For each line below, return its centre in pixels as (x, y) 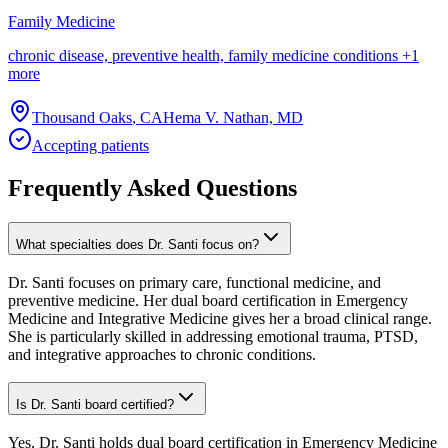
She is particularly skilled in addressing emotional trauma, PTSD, (213, 336)
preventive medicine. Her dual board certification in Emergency (208, 300)
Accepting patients (90, 145)
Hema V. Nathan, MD (233, 117)
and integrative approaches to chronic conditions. (162, 354)
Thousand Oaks (82, 117)
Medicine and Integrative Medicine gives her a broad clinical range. (220, 318)
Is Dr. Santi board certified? (95, 405)
